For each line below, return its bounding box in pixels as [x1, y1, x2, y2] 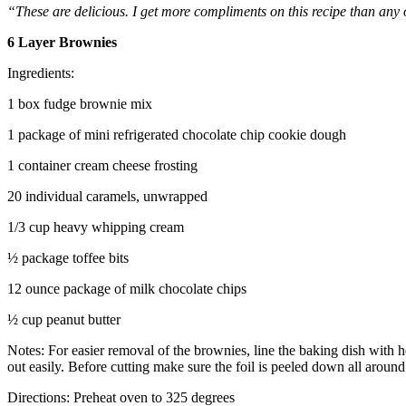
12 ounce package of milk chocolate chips [7, 280, 246, 296]
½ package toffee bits [7, 249, 129, 266]
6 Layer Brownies [7, 34, 117, 50]
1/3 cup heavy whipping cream [7, 218, 184, 235]
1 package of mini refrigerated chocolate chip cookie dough [7, 126, 346, 142]
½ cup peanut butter [7, 311, 121, 327]
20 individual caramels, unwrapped [7, 188, 208, 204]
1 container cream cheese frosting [7, 157, 198, 173]
